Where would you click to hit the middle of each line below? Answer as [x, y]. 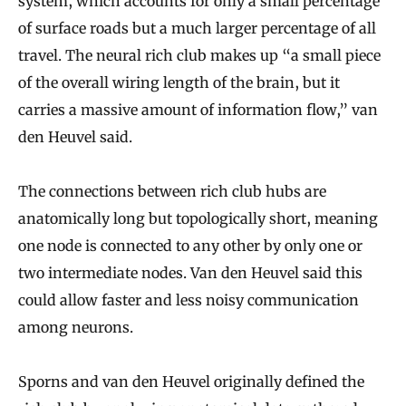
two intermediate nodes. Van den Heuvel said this [190, 272]
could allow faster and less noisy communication [188, 300]
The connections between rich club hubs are [172, 191]
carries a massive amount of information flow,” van [198, 109]
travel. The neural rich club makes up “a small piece [199, 55]
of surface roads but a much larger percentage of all [197, 28]
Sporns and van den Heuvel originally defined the [191, 381]
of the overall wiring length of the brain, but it [179, 82]
